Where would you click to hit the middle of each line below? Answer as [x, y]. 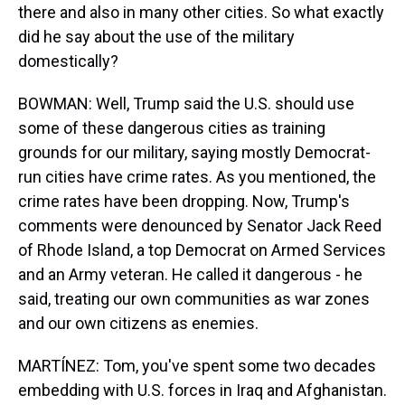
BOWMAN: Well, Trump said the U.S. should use [186, 104]
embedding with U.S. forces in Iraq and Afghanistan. [202, 390]
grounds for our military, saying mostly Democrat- [194, 152]
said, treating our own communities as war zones [194, 299]
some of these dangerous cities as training [172, 128]
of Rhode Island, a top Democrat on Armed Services [202, 250]
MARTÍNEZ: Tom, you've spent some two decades [197, 366]
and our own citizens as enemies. [138, 323]
